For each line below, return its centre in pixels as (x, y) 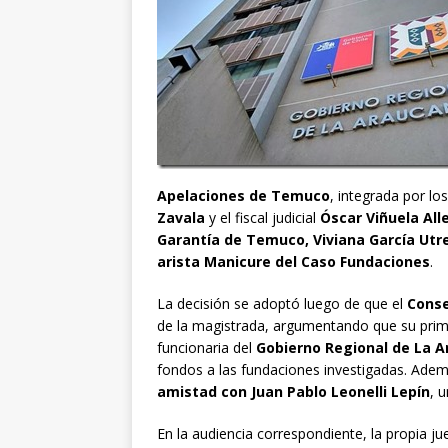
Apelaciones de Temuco (243, 196)
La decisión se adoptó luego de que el (282, 304)
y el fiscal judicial (262, 218)
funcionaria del (206, 348)
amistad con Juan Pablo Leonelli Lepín (293, 392)
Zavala (181, 218)
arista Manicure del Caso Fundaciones (293, 262)
